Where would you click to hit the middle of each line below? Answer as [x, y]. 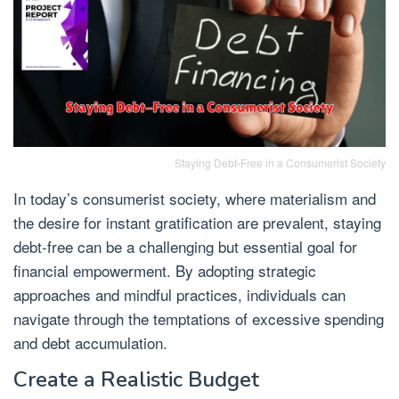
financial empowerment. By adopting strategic [165, 271]
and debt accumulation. [90, 343]
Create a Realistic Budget [136, 380]
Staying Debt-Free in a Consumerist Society [280, 163]
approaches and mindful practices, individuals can [179, 295]
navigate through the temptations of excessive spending [199, 319]
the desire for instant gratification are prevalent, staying [197, 223]
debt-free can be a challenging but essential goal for [185, 247]
